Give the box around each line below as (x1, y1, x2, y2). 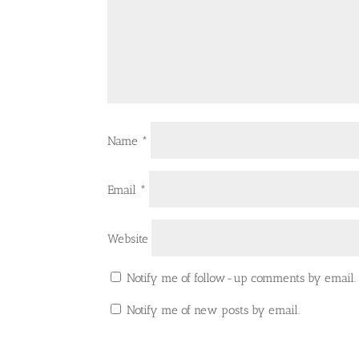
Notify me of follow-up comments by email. (127, 271, 357, 286)
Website (107, 232, 149, 247)
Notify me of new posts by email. (127, 303, 301, 318)
